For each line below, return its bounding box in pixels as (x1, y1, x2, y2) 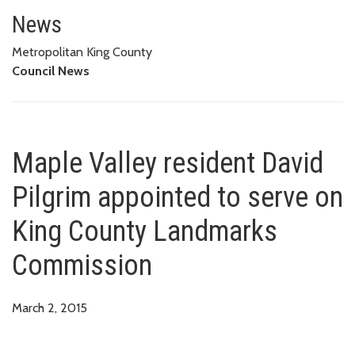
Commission (12, 248, 152, 282)
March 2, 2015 (12, 300, 87, 315)
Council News (12, 63, 90, 78)
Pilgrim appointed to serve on (12, 180, 343, 214)
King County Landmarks (12, 214, 277, 248)
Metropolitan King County (12, 44, 152, 59)
